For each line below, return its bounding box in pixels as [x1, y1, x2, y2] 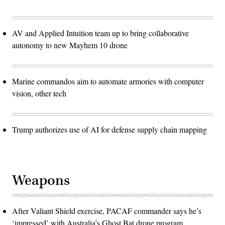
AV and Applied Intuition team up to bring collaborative [12, 28, 189, 39]
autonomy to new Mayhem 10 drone [12, 40, 128, 51]
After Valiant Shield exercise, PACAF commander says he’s [12, 205, 201, 216]
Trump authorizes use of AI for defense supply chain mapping [12, 124, 207, 135]
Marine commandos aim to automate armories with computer [12, 76, 204, 87]
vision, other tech [12, 88, 66, 99]
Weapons [12, 171, 70, 190]
